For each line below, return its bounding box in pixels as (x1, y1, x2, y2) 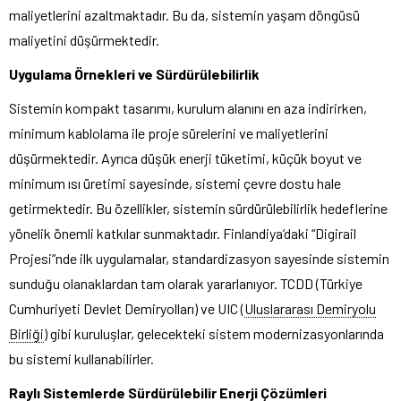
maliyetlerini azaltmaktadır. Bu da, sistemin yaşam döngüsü (9, 5, 360, 23)
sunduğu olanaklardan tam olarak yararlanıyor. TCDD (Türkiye (9, 274, 363, 292)
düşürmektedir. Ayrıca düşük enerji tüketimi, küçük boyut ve (9, 149, 362, 166)
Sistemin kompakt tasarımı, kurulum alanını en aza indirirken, (9, 98, 367, 116)
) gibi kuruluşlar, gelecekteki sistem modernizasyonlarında (44, 324, 384, 342)
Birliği (9, 324, 44, 342)
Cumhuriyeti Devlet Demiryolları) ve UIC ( (9, 299, 244, 317)
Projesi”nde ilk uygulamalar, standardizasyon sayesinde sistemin (9, 249, 389, 267)
